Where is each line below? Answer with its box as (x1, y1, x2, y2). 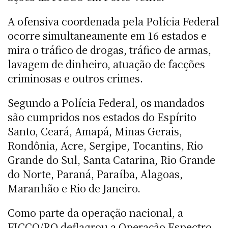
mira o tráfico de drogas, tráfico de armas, (8, 42, 211, 57)
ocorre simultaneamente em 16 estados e (8, 27, 207, 43)
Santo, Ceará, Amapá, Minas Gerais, (8, 123, 182, 138)
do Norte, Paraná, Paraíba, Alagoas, (8, 166, 183, 181)
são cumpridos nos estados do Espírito (8, 109, 196, 124)
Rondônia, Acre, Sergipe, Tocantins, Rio (8, 137, 203, 153)
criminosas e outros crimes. (8, 70, 143, 85)
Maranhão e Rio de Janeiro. (8, 180, 140, 195)
